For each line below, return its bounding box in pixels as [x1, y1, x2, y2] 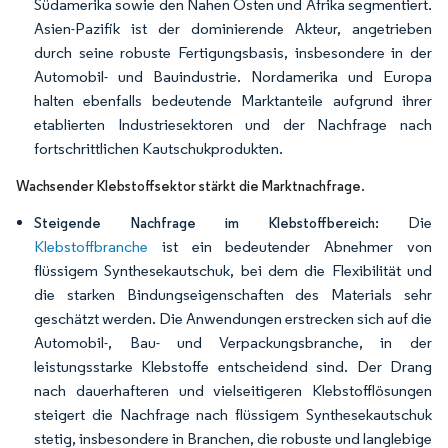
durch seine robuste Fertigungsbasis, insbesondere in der [34, 43, 432, 62]
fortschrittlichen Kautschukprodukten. [34, 139, 283, 158]
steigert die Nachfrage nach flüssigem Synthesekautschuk [34, 405, 432, 424]
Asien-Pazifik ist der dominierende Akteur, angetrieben [34, 19, 432, 38]
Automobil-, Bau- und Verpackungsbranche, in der [34, 333, 432, 352]
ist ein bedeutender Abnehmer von [148, 237, 432, 256]
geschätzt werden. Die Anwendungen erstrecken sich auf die [34, 309, 432, 328]
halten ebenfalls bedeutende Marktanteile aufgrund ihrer [34, 91, 432, 110]
